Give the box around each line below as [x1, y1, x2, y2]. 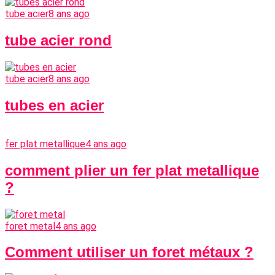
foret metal [5, 220, 55, 232]
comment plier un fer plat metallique [5, 161, 259, 179]
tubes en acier [5, 96, 104, 114]
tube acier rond [5, 31, 112, 48]
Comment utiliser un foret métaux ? [5, 244, 254, 261]
